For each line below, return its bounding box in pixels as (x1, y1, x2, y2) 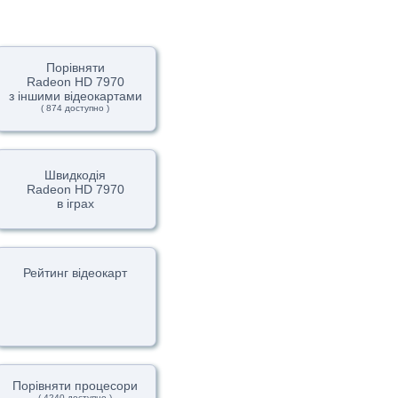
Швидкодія (44, 168, 107, 182)
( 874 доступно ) (41, 103, 110, 113)
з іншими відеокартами (8, 89, 142, 103)
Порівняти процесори (12, 378, 139, 393)
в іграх (56, 196, 94, 211)
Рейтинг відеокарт (23, 266, 128, 280)
